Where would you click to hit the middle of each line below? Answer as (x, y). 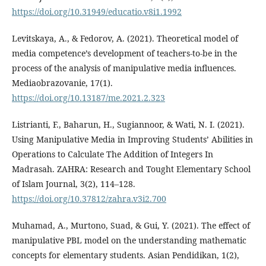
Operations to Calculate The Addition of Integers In (113, 154)
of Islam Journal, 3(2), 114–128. (74, 184)
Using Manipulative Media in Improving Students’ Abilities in (132, 139)
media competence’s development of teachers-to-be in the (124, 53)
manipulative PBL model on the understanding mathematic (129, 240)
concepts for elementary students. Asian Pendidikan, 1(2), (126, 255)
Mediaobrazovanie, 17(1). (62, 83)
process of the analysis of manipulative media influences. (124, 68)
